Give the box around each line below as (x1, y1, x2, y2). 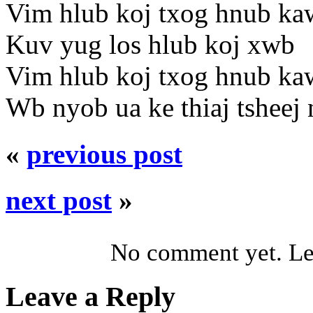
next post (6, 185, 112, 215)
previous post (27, 138, 182, 169)
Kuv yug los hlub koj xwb (6, 29, 295, 60)
